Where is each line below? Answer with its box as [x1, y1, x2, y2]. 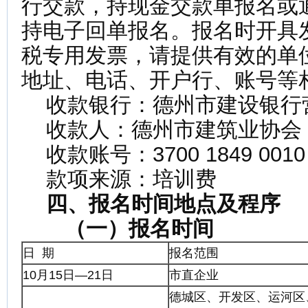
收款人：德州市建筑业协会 [21, 118, 302, 142]
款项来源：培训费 [21, 167, 217, 191]
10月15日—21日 [23, 268, 113, 282]
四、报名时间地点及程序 [46, 192, 280, 216]
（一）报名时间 [65, 217, 214, 241]
